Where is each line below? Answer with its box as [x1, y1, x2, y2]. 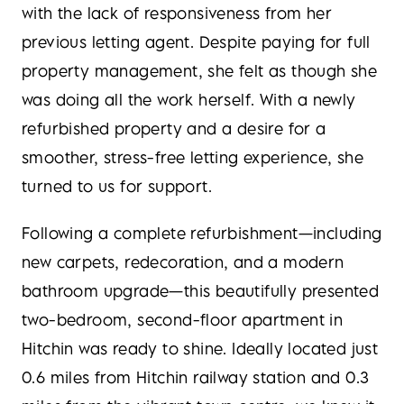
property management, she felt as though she [22, 61, 378, 80]
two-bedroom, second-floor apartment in [22, 310, 344, 329]
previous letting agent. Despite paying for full [22, 32, 371, 51]
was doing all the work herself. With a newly [22, 90, 356, 109]
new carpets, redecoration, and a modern [22, 252, 344, 271]
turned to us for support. [22, 177, 212, 196]
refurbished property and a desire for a [22, 119, 326, 138]
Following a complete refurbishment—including [22, 224, 382, 243]
